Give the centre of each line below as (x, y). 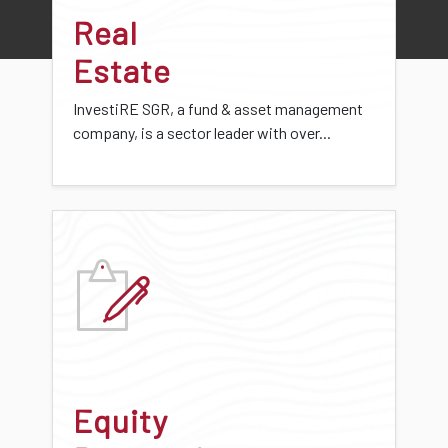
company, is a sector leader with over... (202, 132)
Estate (122, 69)
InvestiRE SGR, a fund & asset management (218, 108)
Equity (120, 419)
